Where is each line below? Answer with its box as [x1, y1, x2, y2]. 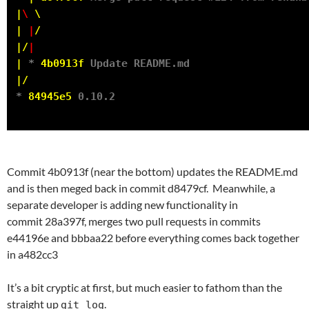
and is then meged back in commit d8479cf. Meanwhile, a [7, 181, 275, 195]
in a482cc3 [7, 248, 58, 261]
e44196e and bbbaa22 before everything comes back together [7, 231, 299, 245]
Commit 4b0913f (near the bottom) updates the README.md [7, 165, 298, 179]
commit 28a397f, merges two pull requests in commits [7, 215, 261, 228]
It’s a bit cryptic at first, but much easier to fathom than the [7, 281, 282, 295]
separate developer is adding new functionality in [7, 198, 238, 212]
